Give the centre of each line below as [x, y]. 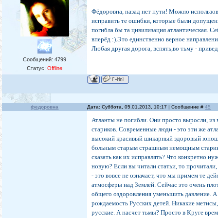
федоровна [45, 107]
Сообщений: [39, 60]
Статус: [37, 68]
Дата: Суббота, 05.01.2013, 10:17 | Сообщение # [146, 107]
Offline [55, 68]
